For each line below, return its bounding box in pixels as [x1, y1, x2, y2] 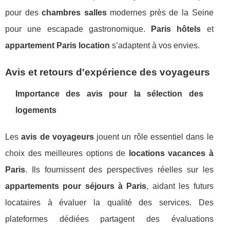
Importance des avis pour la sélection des [15, 89, 203, 98]
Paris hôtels [151, 25, 201, 33]
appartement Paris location [5, 41, 110, 50]
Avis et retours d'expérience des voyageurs [5, 67, 210, 78]
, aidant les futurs [146, 182, 214, 190]
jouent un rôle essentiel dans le [93, 132, 214, 141]
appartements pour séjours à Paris [5, 182, 147, 190]
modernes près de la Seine [106, 8, 214, 17]
